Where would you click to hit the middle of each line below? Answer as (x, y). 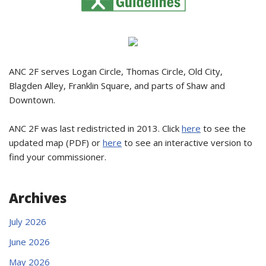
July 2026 (28, 221)
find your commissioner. (58, 156)
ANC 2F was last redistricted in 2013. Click (95, 128)
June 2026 (29, 241)
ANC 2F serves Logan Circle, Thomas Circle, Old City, (116, 71)
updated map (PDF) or (56, 142)
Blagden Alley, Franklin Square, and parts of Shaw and (117, 85)
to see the (223, 128)
